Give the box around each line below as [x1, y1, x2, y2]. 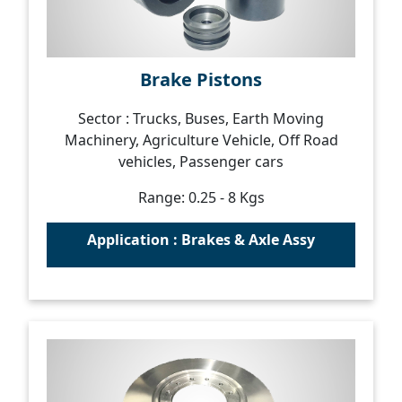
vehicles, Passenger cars [118, 152, 284, 171]
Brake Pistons [140, 67, 262, 92]
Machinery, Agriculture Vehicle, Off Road [64, 130, 338, 150]
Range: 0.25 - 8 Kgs [137, 188, 265, 207]
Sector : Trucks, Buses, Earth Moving [78, 109, 324, 128]
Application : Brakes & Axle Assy [87, 230, 315, 249]
